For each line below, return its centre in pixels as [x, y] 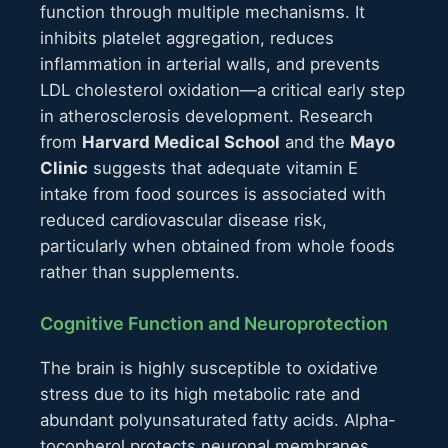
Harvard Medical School [181, 142]
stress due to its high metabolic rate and [200, 394]
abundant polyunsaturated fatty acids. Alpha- [218, 420]
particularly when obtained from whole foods [217, 246]
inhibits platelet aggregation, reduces [187, 38]
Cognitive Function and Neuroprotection [214, 324]
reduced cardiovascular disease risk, [183, 220]
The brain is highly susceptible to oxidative [209, 368]
